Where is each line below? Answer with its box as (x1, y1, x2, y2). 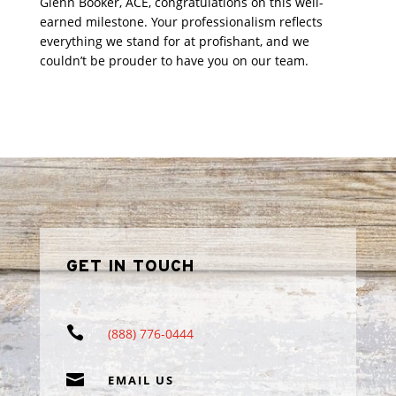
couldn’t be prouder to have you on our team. (39, 52, 308, 70)
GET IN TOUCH (65, 256, 194, 278)
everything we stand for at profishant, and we (39, 33, 309, 50)
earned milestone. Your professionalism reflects (39, 13, 323, 31)
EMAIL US (107, 372, 174, 389)
